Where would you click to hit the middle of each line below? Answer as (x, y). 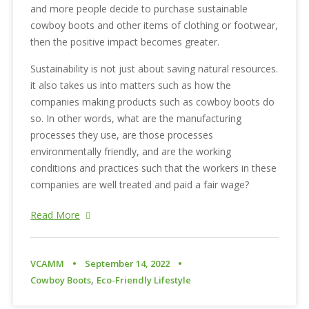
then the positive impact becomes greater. (125, 42)
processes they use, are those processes (122, 135)
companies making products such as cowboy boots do (153, 102)
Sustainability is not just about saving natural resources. (154, 69)
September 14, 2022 (128, 264)
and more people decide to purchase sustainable (139, 9)
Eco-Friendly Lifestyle (144, 280)
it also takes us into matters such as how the (131, 86)
